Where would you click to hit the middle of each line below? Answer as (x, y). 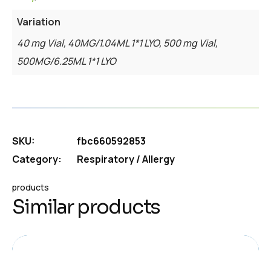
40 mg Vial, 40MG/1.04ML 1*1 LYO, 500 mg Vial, (117, 43)
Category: (37, 159)
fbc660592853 (111, 141)
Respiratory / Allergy (126, 159)
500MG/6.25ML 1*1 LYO (67, 61)
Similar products (86, 207)
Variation (39, 21)
